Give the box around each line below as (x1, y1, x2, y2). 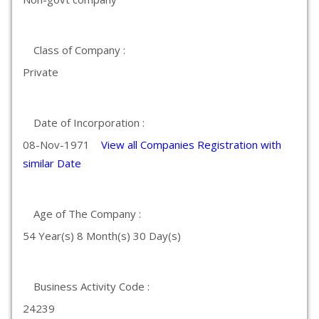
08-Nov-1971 (23, 137, 101, 152)
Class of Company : (33, 43, 125, 57)
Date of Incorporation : (33, 115, 145, 130)
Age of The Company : (33, 206, 141, 221)
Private (23, 65, 58, 79)
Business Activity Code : (33, 279, 150, 293)
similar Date (23, 156, 81, 170)
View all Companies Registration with (101, 137, 281, 152)
